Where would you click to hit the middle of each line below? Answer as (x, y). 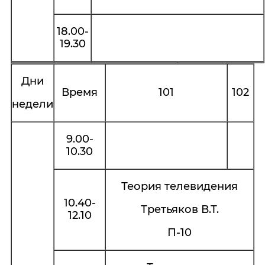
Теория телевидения (180, 186)
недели (33, 104)
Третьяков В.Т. (180, 209)
